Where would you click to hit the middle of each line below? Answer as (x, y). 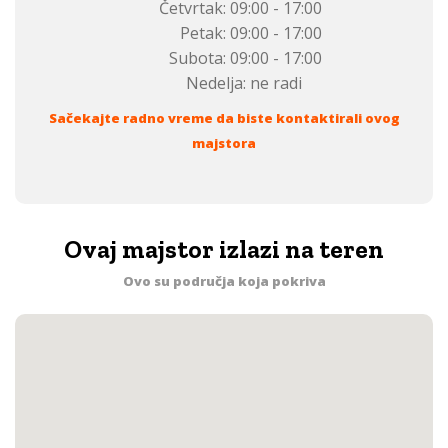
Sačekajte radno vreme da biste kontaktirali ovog (224, 118)
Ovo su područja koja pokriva (224, 281)
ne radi (274, 83)
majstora (224, 143)
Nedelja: (216, 83)
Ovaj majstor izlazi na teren (224, 249)
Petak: (203, 33)
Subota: (197, 58)
